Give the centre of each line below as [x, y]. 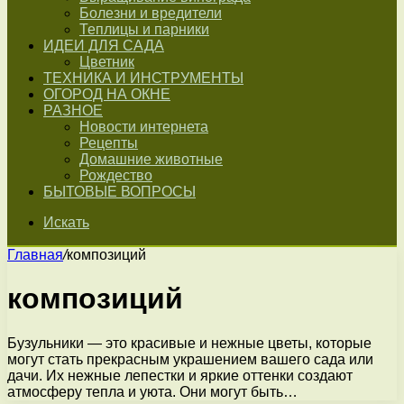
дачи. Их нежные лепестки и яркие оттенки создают [180, 375]
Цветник [107, 62]
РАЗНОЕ [73, 110]
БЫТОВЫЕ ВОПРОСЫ [119, 192]
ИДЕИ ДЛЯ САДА [104, 46]
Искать [66, 222]
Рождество [116, 175]
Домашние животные [151, 159]
